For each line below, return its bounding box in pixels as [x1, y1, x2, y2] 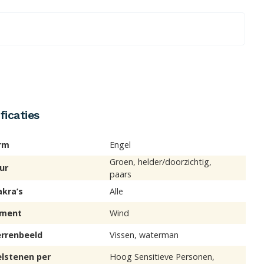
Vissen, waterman [110, 229, 179, 241]
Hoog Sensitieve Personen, [110, 251, 215, 263]
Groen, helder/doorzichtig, [110, 156, 212, 168]
